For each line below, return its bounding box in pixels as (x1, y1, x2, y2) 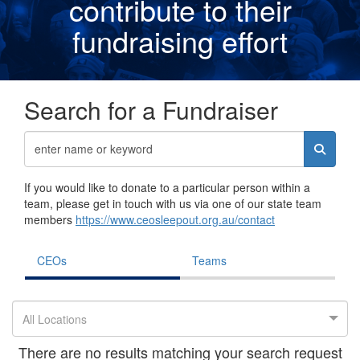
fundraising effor (72, 19, 280, 61)
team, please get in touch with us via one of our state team (24, 194, 321, 211)
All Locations (22, 310, 87, 327)
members (24, 211, 76, 227)
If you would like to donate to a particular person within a (24, 178, 310, 195)
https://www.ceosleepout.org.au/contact (76, 211, 275, 227)
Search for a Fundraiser (24, 92, 278, 127)
